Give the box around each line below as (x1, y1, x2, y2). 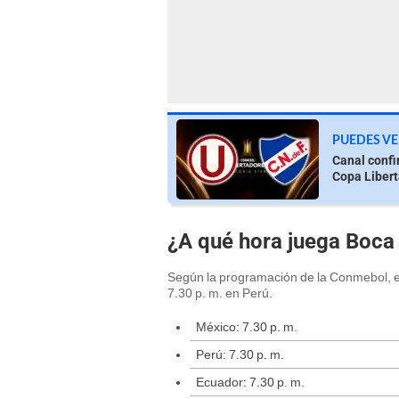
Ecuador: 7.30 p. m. (196, 375, 305, 390)
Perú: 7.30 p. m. (196, 347, 284, 362)
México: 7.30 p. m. (196, 320, 297, 335)
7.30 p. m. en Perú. (167, 286, 273, 301)
